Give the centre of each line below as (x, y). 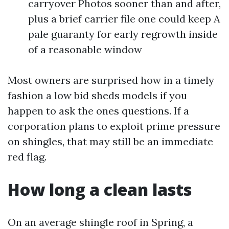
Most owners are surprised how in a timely (111, 80)
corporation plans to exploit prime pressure (114, 126)
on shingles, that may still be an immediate (110, 141)
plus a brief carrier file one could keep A (124, 19)
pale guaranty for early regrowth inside (123, 34)
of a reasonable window (85, 49)
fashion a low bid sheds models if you (97, 95)
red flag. (27, 157)
